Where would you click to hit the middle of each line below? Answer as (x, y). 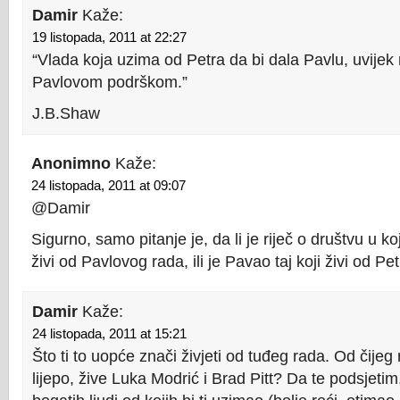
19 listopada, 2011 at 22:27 (109, 37)
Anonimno (71, 163)
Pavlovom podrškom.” (110, 82)
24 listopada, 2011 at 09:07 (108, 186)
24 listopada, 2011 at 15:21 (109, 334)
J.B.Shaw (66, 113)
